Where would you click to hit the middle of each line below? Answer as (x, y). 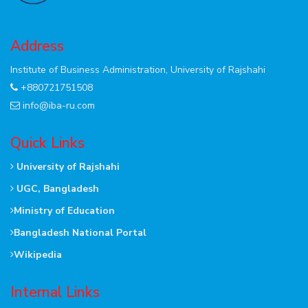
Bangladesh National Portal (80, 232)
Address (37, 46)
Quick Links (47, 143)
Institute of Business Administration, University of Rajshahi (138, 69)
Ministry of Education (64, 210)
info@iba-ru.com (59, 105)
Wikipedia (38, 254)
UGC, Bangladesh (56, 188)
